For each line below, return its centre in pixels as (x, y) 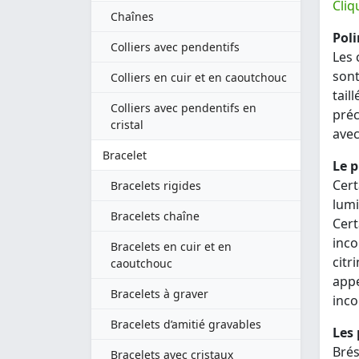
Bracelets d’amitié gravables (186, 324)
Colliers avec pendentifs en (184, 108)
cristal (127, 125)
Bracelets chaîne (155, 216)
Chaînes (132, 16)
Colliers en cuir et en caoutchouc (199, 77)
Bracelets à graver (159, 294)
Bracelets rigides (156, 186)
